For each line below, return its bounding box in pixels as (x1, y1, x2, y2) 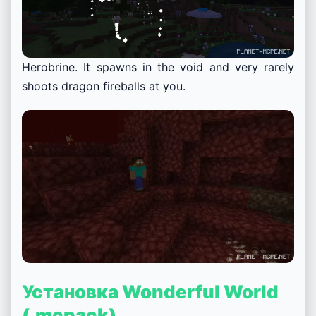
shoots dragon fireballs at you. (22, 78, 186, 93)
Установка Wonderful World (22, 281, 279, 303)
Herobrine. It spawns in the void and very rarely (22, 59, 294, 74)
